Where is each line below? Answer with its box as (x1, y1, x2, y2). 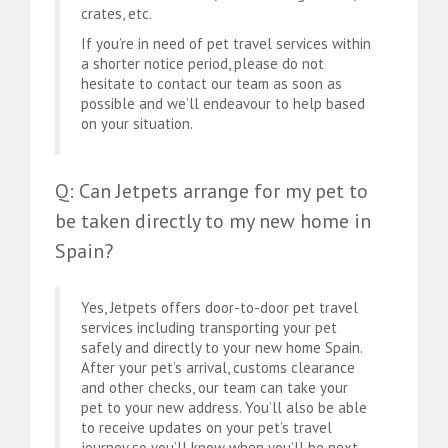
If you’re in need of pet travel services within (81, 34, 371, 54)
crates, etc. (81, 3, 152, 23)
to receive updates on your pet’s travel (81, 417, 332, 437)
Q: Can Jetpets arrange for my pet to (55, 178, 368, 205)
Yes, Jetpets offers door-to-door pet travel (81, 297, 358, 317)
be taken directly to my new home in (55, 208, 371, 235)
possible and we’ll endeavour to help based (81, 94, 365, 114)
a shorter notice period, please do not (81, 54, 324, 74)
